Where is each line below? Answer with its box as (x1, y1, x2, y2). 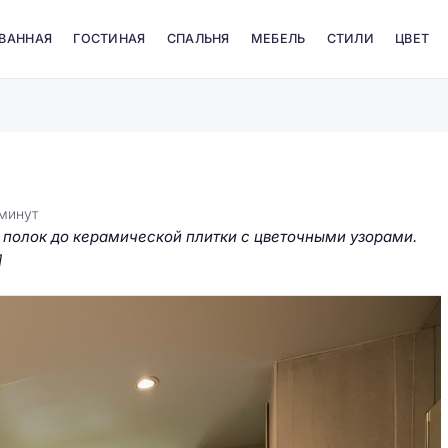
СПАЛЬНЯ (166, 30, 230, 46)
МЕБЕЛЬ (250, 30, 306, 46)
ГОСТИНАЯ (73, 30, 146, 46)
